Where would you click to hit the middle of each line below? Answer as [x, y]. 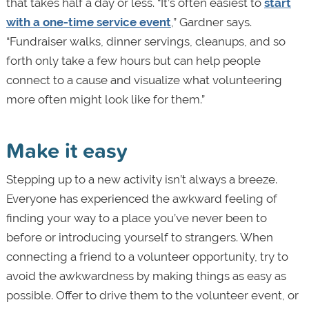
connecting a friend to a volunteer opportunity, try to [147, 256]
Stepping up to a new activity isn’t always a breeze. [141, 179]
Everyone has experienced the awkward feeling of [141, 198]
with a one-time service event [88, 22]
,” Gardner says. [211, 22]
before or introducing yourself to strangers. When [139, 237]
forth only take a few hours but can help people [133, 60]
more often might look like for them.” [105, 99]
